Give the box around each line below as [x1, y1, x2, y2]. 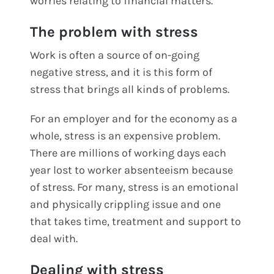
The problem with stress [30, 23, 199, 40]
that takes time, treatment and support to [30, 214, 242, 228]
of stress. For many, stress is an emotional [30, 180, 239, 194]
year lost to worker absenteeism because [30, 163, 234, 177]
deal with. [30, 231, 78, 245]
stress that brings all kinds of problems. [30, 82, 230, 96]
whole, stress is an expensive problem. [30, 128, 221, 143]
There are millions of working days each [30, 146, 227, 160]
